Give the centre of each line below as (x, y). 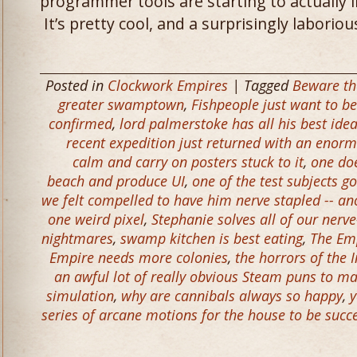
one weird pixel (96, 219)
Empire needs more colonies (139, 257)
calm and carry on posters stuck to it (188, 162)
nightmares (77, 238)
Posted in (76, 85)
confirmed (80, 124)
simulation (80, 296)
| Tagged (260, 85)
